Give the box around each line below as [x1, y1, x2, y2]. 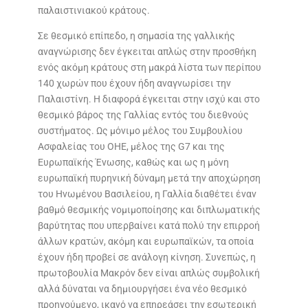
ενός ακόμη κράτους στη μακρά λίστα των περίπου [37, 62, 261, 74]
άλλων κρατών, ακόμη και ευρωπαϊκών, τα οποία [37, 236, 254, 247]
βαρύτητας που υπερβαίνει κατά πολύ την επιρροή [37, 220, 260, 232]
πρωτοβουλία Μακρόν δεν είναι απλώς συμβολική [37, 267, 260, 279]
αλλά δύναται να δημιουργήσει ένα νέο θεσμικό [37, 283, 247, 295]
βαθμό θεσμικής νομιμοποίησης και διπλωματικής [37, 204, 261, 216]
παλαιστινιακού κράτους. [37, 5, 150, 16]
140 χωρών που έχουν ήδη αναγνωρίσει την [37, 78, 231, 89]
